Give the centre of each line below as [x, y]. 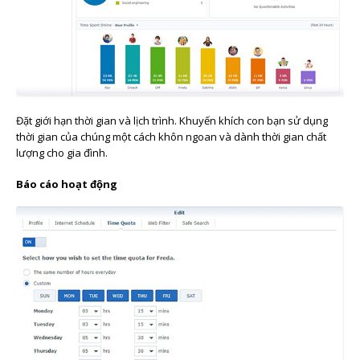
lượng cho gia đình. [62, 152]
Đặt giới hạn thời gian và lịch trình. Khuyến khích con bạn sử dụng [172, 120]
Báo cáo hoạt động [67, 184]
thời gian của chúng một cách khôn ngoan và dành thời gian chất [171, 136]
